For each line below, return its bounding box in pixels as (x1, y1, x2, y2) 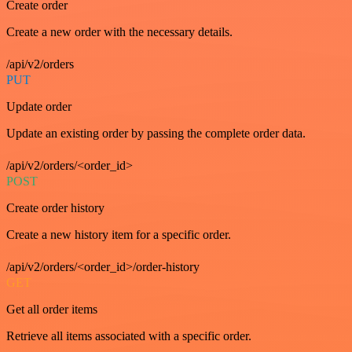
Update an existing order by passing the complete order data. (6, 126, 306, 140)
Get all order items (6, 302, 97, 316)
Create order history (6, 200, 104, 214)
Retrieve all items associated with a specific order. (6, 328, 251, 343)
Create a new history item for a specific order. (6, 227, 231, 241)
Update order (6, 99, 71, 113)
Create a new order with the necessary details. (6, 24, 233, 38)
